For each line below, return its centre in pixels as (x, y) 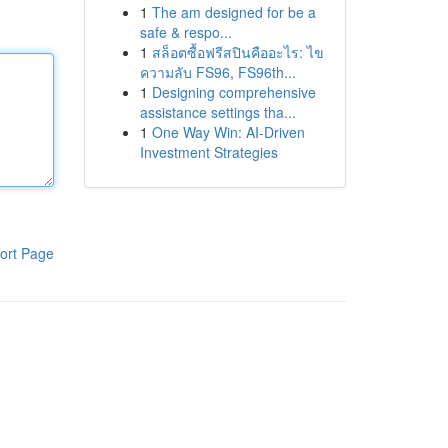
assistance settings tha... (217, 112)
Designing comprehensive (233, 92)
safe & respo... (185, 32)
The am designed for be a (233, 12)
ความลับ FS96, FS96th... (217, 72)
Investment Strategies (208, 152)
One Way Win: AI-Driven (228, 132)
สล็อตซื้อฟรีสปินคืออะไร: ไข (237, 52)
